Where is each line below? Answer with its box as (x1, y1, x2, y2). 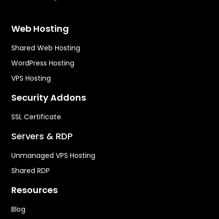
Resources (11, 183, 58, 196)
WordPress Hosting (11, 58, 74, 68)
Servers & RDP (11, 130, 73, 142)
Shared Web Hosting (11, 43, 80, 53)
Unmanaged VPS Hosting (11, 150, 95, 160)
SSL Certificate (11, 111, 61, 122)
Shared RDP (11, 165, 50, 175)
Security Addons (11, 91, 86, 104)
